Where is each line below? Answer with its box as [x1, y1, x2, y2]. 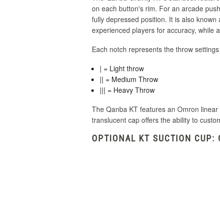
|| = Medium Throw [100, 74, 159, 84]
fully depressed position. [92, 14, 169, 24]
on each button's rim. [92, 3, 159, 13]
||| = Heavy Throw [100, 84, 155, 95]
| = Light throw [100, 63, 144, 73]
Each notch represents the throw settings [92, 44, 219, 54]
